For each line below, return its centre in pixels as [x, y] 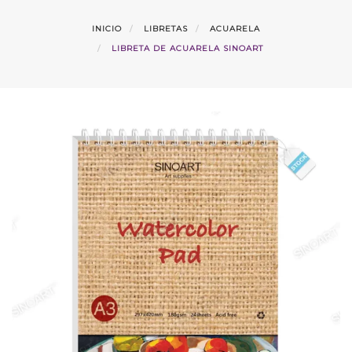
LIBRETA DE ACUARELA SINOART [187, 48]
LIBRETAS [166, 28]
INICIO [107, 28]
